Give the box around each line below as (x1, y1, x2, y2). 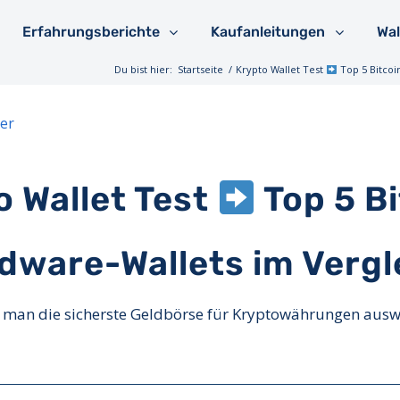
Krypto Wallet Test (236, 62, 327, 76)
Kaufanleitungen (211, 23, 326, 40)
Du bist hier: (114, 62, 173, 76)
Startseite (178, 62, 224, 76)
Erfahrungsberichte (21, 23, 160, 40)
